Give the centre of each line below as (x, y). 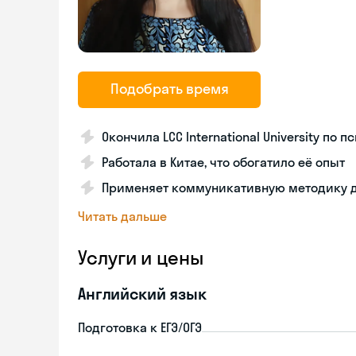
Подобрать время (169, 89)
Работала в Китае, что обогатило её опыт (223, 162)
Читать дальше (122, 216)
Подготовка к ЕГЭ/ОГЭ (140, 327)
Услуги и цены (141, 257)
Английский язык (142, 294)
